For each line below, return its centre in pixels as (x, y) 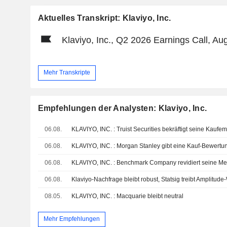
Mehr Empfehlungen (71, 219)
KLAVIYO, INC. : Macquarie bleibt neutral (128, 196)
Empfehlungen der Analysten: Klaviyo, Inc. (122, 108)
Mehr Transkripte (67, 73)
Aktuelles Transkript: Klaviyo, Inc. (104, 18)
